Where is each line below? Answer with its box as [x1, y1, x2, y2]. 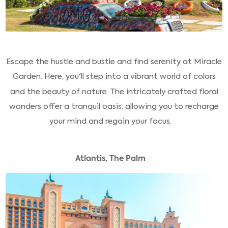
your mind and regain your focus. [49, 116, 172, 127]
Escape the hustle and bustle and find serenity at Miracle [6, 56, 222, 67]
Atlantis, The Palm [75, 152, 146, 163]
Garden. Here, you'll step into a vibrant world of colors [12, 71, 216, 82]
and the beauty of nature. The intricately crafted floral [10, 86, 218, 97]
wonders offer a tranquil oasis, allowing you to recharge [9, 101, 219, 111]
